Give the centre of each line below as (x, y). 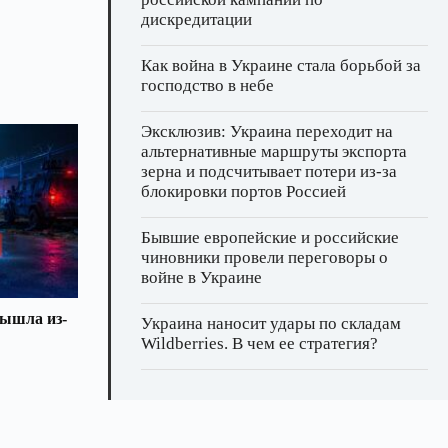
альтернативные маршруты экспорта (274, 152)
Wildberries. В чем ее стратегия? (259, 344)
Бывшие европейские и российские (270, 238)
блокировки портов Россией (243, 192)
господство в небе (207, 86)
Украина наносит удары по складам (271, 324)
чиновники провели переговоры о (264, 258)
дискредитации (196, 20)
